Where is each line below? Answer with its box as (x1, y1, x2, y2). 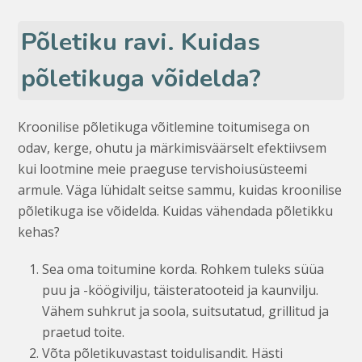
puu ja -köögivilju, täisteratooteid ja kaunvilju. (42, 280, 319, 299)
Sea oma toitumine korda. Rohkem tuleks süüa (42, 259, 325, 278)
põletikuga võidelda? (21, 61, 262, 95)
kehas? (18, 222, 61, 241)
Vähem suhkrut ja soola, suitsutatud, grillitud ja (42, 301, 330, 320)
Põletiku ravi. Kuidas (21, 24, 261, 59)
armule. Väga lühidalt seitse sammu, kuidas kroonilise (18, 180, 343, 199)
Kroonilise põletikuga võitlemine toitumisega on (18, 117, 310, 136)
